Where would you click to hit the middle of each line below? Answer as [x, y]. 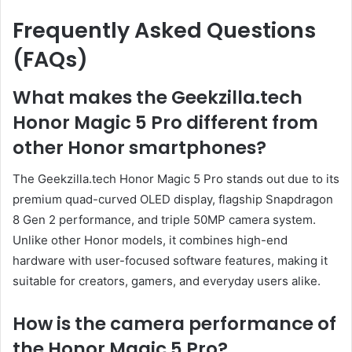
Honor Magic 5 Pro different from [165, 122]
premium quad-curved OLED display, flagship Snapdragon [173, 200]
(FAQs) [50, 60]
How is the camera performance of [174, 324]
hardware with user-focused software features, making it [170, 261]
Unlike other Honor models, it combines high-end [150, 240]
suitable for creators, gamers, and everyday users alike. [167, 281]
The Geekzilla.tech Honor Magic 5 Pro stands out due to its [176, 179]
